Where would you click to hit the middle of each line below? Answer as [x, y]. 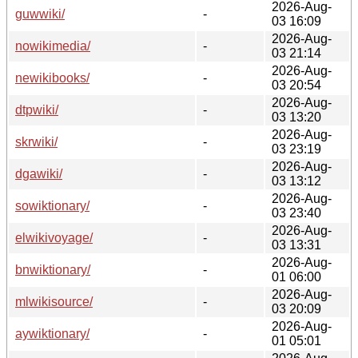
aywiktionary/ [52, 333]
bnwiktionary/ [53, 269]
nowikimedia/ [53, 46]
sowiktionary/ [52, 205]
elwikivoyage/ [54, 237]
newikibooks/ [52, 78]
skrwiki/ [36, 141]
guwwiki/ [40, 14]
